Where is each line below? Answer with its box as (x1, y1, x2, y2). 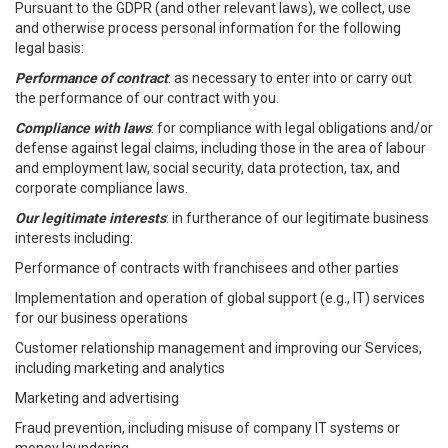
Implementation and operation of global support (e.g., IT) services (15, 290, 425, 306)
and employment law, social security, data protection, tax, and (15, 160, 400, 176)
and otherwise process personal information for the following (15, 20, 401, 36)
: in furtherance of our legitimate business (166, 210, 429, 226)
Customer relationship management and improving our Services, (15, 340, 422, 356)
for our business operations (15, 310, 188, 326)
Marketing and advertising (15, 390, 179, 406)
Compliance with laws (15, 120, 151, 136)
